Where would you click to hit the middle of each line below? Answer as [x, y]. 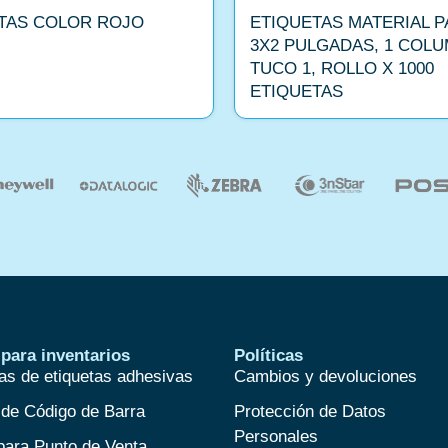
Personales [275, 436]
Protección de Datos [309, 411]
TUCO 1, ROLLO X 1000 [342, 69]
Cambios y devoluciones [325, 376]
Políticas [268, 355]
